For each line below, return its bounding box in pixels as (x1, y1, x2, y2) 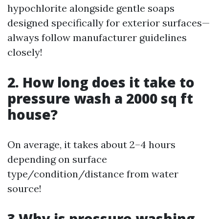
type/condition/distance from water (7, 168, 178, 180)
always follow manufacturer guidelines (7, 31, 187, 44)
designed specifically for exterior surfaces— (7, 17, 210, 29)
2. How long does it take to (7, 73, 195, 91)
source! (7, 182, 42, 195)
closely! (7, 46, 43, 58)
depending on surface (7, 153, 107, 165)
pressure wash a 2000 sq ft (7, 89, 193, 108)
